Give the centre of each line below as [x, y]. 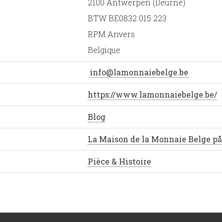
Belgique [104, 50]
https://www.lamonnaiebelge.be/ [152, 94]
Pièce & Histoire [119, 161]
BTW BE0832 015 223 [127, 18]
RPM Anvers [111, 34]
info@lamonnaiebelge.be [139, 72]
